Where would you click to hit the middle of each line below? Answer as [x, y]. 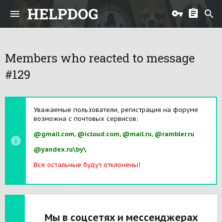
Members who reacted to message [100, 58]
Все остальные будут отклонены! [87, 165]
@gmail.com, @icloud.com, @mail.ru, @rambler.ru [114, 134]
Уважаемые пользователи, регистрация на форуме [116, 110]
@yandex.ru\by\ [60, 149]
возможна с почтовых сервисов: [86, 119]
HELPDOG [63, 14]
